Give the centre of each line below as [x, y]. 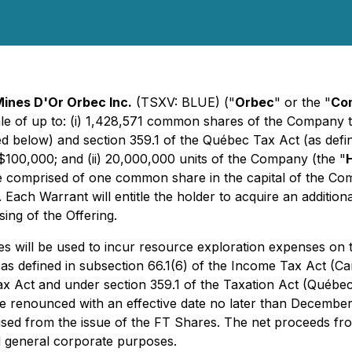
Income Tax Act [279, 266]
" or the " [302, 102]
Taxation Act [261, 284]
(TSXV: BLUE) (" [183, 102]
